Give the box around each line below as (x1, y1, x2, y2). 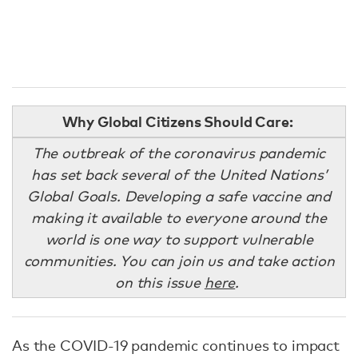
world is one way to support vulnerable (45, 230, 313, 248)
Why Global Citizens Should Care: (62, 111, 296, 131)
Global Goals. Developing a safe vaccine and (26, 187, 332, 205)
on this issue (115, 273, 205, 291)
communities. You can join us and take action (23, 252, 335, 269)
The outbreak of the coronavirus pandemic (32, 144, 326, 161)
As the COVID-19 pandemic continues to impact (12, 336, 340, 354)
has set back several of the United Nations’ (31, 165, 327, 183)
